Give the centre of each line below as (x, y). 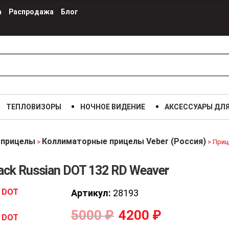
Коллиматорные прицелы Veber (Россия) (124, 141)
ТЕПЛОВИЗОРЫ (33, 107)
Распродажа (31, 12)
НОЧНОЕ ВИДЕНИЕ (113, 107)
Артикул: (91, 193)
